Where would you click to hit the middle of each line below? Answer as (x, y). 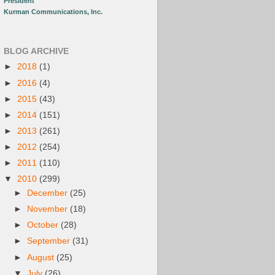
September (50, 241)
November (49, 209)
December (49, 193)
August (42, 257)
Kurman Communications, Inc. (53, 12)
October (44, 225)
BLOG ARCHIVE (36, 52)
